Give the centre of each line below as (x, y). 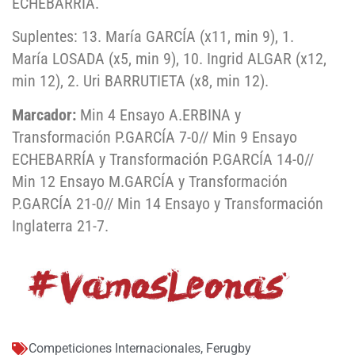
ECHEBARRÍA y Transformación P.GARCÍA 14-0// (163, 159)
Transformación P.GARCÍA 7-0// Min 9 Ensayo (155, 137)
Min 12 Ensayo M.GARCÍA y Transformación (150, 181)
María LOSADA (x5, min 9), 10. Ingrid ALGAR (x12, (169, 59)
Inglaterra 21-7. (60, 225)
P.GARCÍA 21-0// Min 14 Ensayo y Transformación (168, 203)
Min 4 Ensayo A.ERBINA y (158, 115)
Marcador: (44, 115)
